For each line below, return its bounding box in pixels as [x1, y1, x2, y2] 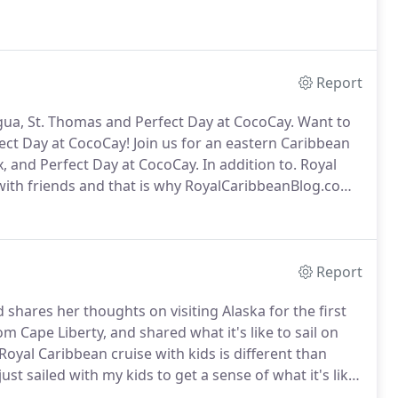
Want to [294, 112, 351, 131]
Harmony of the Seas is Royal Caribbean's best [29, 197, 345, 217]
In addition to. [199, 155, 297, 174]
